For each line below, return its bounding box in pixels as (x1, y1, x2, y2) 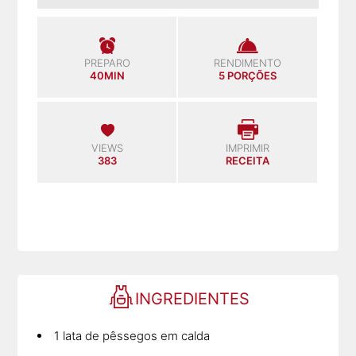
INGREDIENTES (134, 288, 250, 308)
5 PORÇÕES (218, 68, 277, 82)
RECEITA (225, 153, 269, 167)
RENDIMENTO (213, 56, 281, 69)
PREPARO (83, 56, 130, 69)
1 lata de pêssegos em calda (54, 327, 211, 343)
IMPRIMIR (225, 141, 269, 154)
